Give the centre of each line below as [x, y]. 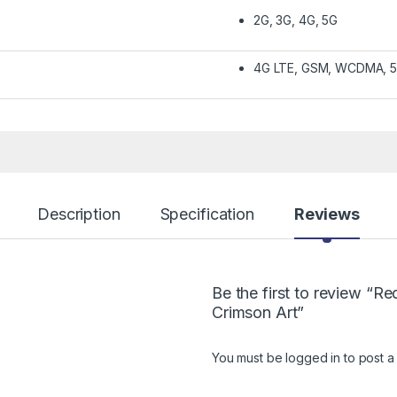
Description [79, 214]
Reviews [327, 214]
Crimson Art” [258, 313]
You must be [249, 358]
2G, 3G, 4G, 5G [296, 20]
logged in [313, 358]
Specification [207, 214]
